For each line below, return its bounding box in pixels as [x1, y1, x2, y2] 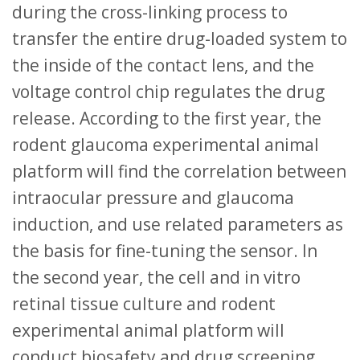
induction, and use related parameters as [12, 212, 343, 235]
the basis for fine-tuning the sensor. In [12, 239, 317, 262]
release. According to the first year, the [12, 106, 321, 129]
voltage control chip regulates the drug [12, 80, 325, 103]
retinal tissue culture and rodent [12, 292, 276, 315]
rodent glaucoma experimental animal [12, 133, 319, 156]
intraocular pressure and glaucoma [12, 186, 294, 209]
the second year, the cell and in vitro [12, 265, 301, 288]
